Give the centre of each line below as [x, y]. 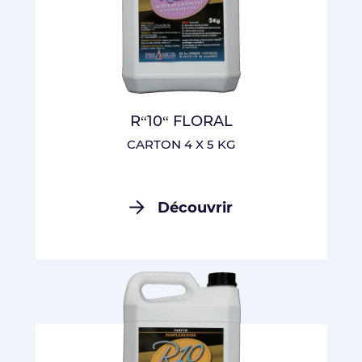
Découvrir [195, 208]
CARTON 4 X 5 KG [181, 144]
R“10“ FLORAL [181, 121]
